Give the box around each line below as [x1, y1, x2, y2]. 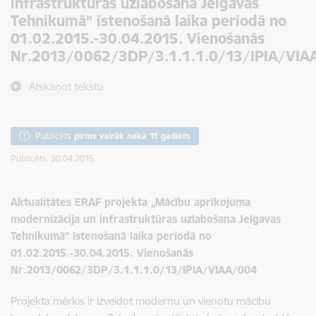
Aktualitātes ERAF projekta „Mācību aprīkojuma [11, 195, 250, 209]
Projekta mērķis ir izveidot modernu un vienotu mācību [11, 294, 271, 308]
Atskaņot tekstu [29, 80, 104, 93]
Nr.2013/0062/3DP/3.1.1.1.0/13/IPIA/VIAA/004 [11, 263, 257, 276]
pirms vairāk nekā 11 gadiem [74, 130, 190, 141]
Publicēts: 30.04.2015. [11, 153, 96, 164]
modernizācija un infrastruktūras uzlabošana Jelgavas [11, 212, 281, 226]
